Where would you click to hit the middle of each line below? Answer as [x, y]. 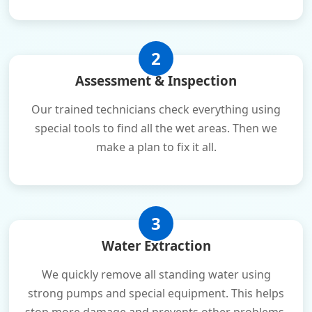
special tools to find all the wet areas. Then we [156, 128]
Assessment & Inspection [156, 80]
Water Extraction [156, 245]
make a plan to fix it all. [156, 147]
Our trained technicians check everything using [156, 109]
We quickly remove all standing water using [156, 274]
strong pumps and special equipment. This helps [156, 293]
